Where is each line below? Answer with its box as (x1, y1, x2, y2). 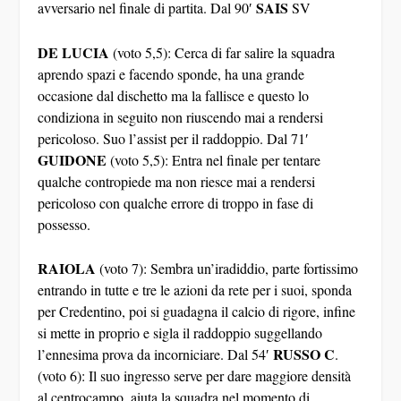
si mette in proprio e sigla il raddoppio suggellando (38, 323, 323, 343)
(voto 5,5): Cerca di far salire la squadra (109, 42, 336, 62)
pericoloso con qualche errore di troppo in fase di (38, 192, 314, 212)
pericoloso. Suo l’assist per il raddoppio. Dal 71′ (38, 128, 310, 148)
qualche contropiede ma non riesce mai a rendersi (38, 171, 316, 191)
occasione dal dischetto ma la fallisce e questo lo (38, 85, 310, 105)
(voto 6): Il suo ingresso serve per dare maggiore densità (38, 366, 352, 386)
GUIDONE (38, 149, 107, 170)
